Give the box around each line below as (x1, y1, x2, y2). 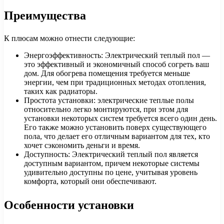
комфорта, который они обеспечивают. (24, 176, 156, 185)
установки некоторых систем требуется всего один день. (24, 113, 217, 122)
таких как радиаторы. (24, 86, 97, 95)
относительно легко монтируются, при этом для (24, 104, 188, 113)
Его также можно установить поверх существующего (24, 122, 206, 131)
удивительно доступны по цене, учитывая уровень (24, 167, 197, 176)
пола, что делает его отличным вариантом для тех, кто (24, 131, 210, 140)
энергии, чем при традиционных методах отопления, (24, 77, 206, 86)
